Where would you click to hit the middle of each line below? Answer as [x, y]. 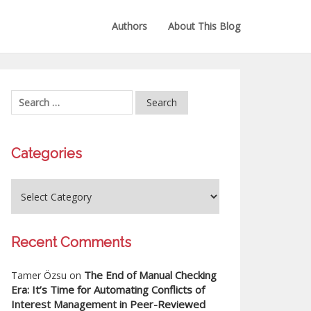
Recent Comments [71, 242]
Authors [129, 26]
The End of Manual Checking [150, 275]
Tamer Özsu [39, 275]
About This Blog [204, 26]
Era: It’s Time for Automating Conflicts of [108, 289]
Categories [47, 153]
